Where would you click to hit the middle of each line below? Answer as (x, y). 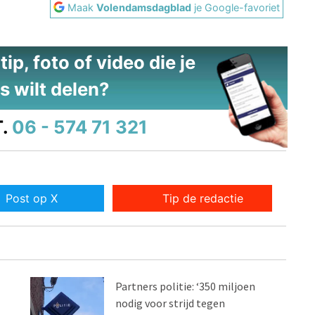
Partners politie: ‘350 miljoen (186, 287)
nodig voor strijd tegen (171, 303)
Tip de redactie (203, 199)
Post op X (31, 199)
